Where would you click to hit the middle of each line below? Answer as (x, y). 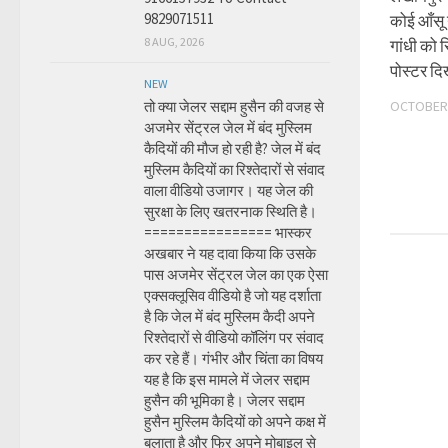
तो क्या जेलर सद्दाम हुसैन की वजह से (234, 106)
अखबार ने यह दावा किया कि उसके (230, 253)
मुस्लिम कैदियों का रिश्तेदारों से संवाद (234, 169)
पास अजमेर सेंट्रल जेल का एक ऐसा (236, 274)
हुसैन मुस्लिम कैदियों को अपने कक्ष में (235, 421)
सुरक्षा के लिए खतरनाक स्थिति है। (230, 211)
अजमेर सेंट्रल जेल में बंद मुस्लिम (228, 127)
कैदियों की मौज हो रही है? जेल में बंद (232, 148)
